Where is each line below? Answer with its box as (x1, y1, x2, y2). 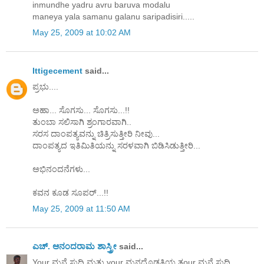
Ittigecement (32, 65, 82, 75)
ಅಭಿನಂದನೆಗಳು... (32, 164, 90, 174)
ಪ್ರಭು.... (32, 81, 58, 91)
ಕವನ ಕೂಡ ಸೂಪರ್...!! (32, 187, 108, 197)
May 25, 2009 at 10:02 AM (32, 28, 131, 38)
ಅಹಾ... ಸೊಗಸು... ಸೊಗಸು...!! (32, 105, 130, 115)
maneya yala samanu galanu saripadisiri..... (32, 12, 194, 22)
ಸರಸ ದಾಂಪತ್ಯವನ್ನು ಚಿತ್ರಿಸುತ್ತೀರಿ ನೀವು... (32, 128, 160, 138)
